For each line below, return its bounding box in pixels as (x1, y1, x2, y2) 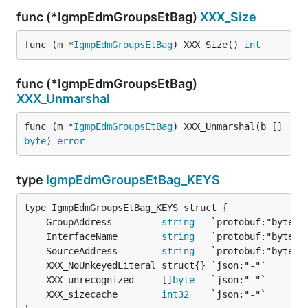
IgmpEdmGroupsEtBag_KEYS (46, 173, 220, 187)
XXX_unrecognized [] (46, 274, 173, 285)
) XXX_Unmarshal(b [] (173, 121, 283, 132)
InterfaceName (46, 231, 162, 242)
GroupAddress (46, 217, 162, 228)
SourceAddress (46, 245, 162, 256)
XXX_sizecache (46, 289, 162, 300)
